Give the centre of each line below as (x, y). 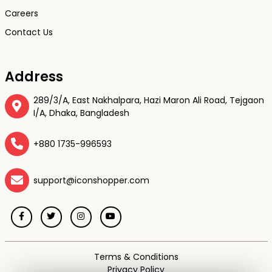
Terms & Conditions (136, 257)
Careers (21, 14)
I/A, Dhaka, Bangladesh (81, 113)
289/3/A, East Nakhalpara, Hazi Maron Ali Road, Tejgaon (149, 100)
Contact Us (29, 32)
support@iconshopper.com (91, 180)
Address (34, 77)
